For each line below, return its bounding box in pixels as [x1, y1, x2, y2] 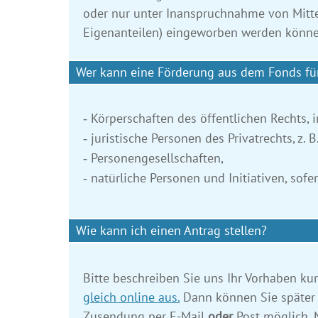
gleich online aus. [83, 289, 180, 306]
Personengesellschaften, [91, 150, 224, 167]
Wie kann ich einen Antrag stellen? [76, 222, 267, 239]
